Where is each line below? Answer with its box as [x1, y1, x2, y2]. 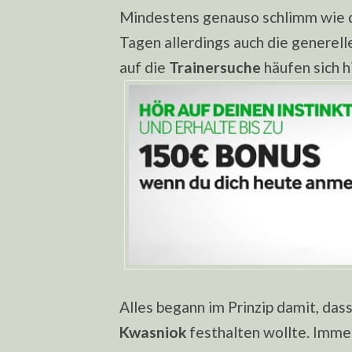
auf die [119, 58, 169, 77]
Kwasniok [119, 322, 186, 341]
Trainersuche [169, 58, 261, 77]
